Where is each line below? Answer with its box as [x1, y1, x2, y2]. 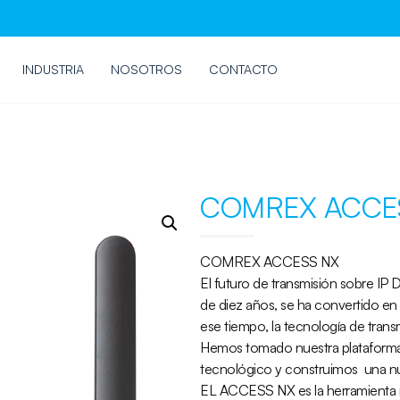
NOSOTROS [110, 62, 182, 77]
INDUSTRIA [21, 62, 84, 77]
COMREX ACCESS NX [200, 253, 338, 271]
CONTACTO [208, 62, 278, 77]
